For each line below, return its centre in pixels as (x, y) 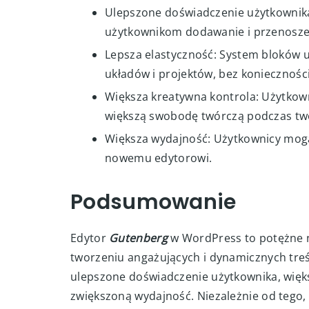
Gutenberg (138, 238)
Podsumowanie (153, 202)
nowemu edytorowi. (159, 158)
